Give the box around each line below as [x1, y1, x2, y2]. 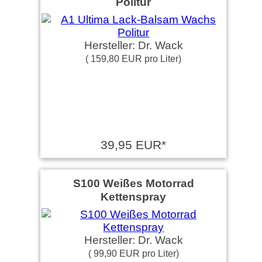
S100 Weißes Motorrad [73, 177, 194, 189]
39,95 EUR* [101, 138, 167, 151]
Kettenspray [101, 190, 167, 203]
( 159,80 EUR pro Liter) [85, 53, 182, 64]
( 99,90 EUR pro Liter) [88, 248, 179, 258]
